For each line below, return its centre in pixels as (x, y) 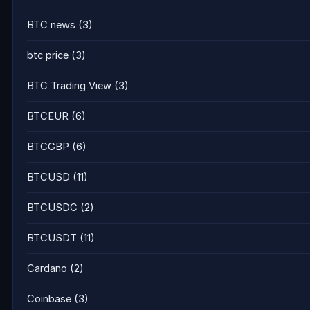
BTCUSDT (52, 238)
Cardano (47, 268)
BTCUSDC (52, 208)
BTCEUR (48, 116)
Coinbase (49, 299)
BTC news (51, 25)
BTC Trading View (69, 86)
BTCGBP (48, 147)
